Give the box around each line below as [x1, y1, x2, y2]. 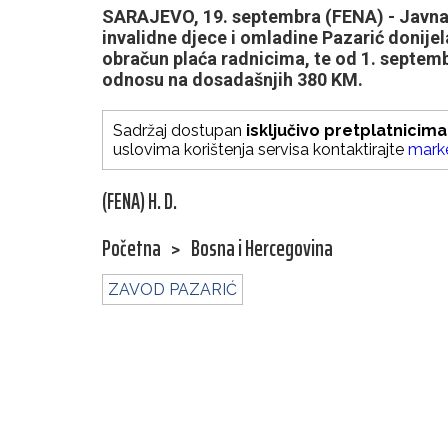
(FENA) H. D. [102, 184, 177, 220]
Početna [102, 231, 161, 267]
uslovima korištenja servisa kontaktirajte [113, 140, 408, 160]
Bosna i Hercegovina [191, 231, 333, 267]
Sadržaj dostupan [113, 121, 246, 141]
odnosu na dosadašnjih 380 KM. [102, 69, 363, 91]
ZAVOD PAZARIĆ [108, 280, 237, 300]
